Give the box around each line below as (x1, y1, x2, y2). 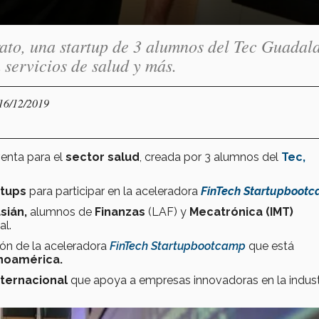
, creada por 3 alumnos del (140, 150, 278, 164)
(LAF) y (145, 204, 189, 219)
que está (249, 239, 294, 253)
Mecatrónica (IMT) (189, 204, 293, 219)
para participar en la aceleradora (26, 184, 201, 198)
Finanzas (95, 204, 145, 219)
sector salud (66, 150, 140, 164)
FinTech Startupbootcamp (110, 239, 246, 253)
